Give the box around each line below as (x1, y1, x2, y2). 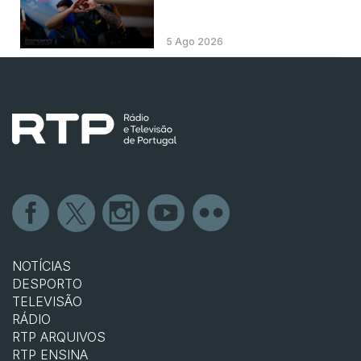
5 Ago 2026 (165, 35, 223, 48)
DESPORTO (12, 275, 82, 292)
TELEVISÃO (12, 293, 82, 309)
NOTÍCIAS (12, 257, 71, 274)
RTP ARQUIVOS (12, 328, 106, 345)
